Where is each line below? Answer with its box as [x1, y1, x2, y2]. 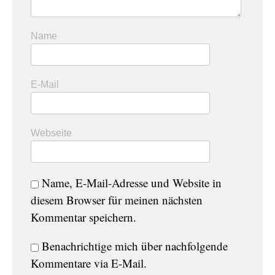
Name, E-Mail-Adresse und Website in [42, 175, 222, 190]
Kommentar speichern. [31, 209, 136, 225]
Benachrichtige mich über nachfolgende [42, 238, 228, 254]
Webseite [31, 128, 72, 138]
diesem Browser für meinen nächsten [31, 192, 203, 207]
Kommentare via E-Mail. [31, 255, 147, 271]
